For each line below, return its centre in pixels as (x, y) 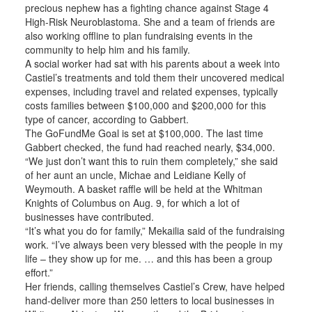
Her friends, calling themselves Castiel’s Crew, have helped (155, 286)
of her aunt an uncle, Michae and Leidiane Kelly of (135, 175)
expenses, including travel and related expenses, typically (151, 91)
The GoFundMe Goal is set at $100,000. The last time (144, 133)
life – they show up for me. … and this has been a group (148, 258)
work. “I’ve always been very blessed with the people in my (154, 244)
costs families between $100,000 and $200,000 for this (145, 105)
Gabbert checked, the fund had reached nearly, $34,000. (150, 147)
